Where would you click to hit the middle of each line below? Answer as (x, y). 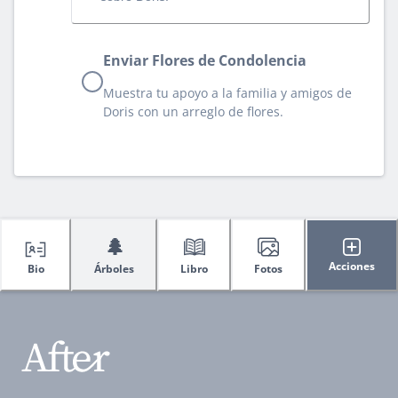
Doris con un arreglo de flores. (193, 111)
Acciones (352, 267)
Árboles (114, 268)
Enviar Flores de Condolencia (205, 60)
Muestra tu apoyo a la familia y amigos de (227, 92)
